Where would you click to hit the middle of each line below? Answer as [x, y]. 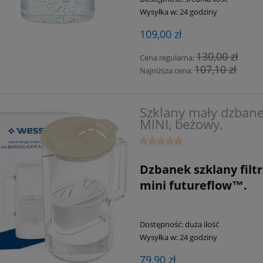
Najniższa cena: [167, 71]
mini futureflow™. [193, 186]
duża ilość [202, 225]
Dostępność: [161, 225]
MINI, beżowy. [181, 124]
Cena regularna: [168, 58]
